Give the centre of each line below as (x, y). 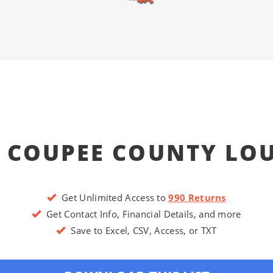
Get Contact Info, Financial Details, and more (141, 214)
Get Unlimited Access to (112, 198)
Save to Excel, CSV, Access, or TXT (141, 231)
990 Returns (197, 198)
